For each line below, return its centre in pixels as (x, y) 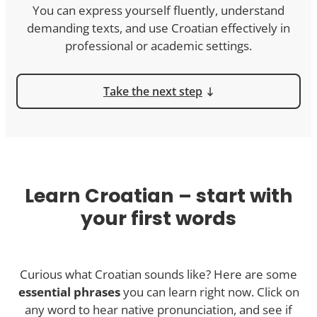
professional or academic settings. (158, 46)
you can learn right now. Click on (209, 292)
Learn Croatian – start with (158, 196)
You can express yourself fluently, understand (158, 11)
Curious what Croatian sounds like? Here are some (158, 275)
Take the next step (153, 92)
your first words (158, 219)
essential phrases (69, 292)
